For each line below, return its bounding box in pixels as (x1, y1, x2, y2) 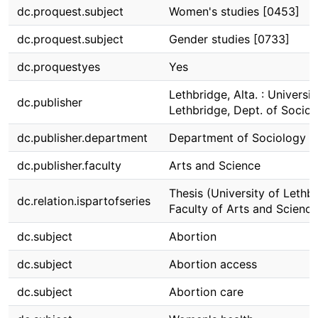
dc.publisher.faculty (17, 158, 121, 172)
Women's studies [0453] (169, 4, 300, 18)
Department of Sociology (169, 131, 306, 145)
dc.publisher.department (17, 131, 148, 145)
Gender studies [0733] (169, 32, 290, 46)
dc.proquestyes (17, 60, 100, 74)
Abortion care (169, 285, 243, 299)
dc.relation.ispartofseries (17, 194, 150, 208)
